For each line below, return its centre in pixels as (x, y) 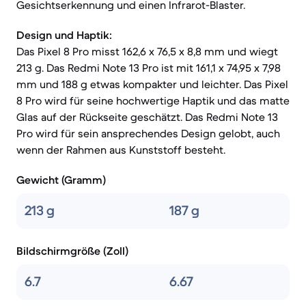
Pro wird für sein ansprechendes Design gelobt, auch (148, 133)
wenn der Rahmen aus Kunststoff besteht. (121, 150)
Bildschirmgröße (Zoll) (72, 251)
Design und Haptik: (64, 35)
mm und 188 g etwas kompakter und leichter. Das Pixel (152, 84)
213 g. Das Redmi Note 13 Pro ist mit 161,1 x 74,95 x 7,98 (149, 68)
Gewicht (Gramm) (61, 180)
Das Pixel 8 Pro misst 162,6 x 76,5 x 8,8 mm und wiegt (147, 51)
